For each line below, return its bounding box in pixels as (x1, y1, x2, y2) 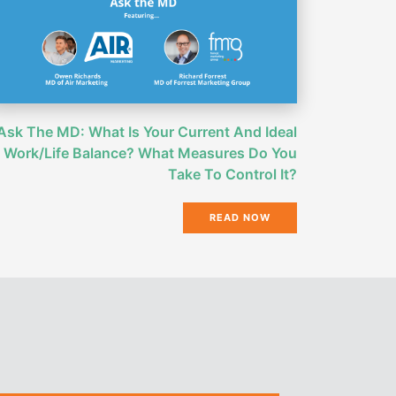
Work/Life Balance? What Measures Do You (4, 144, 297, 163)
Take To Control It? (168, 165, 297, 184)
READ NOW (209, 211, 270, 225)
